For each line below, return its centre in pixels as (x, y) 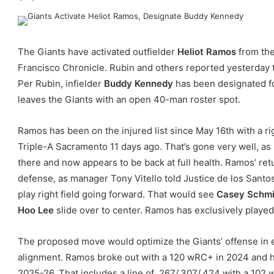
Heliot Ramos (207, 52)
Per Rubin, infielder (61, 84)
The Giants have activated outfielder (98, 52)
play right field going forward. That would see (117, 194)
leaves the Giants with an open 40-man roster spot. (129, 100)
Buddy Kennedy (139, 84)
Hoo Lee (36, 210)
